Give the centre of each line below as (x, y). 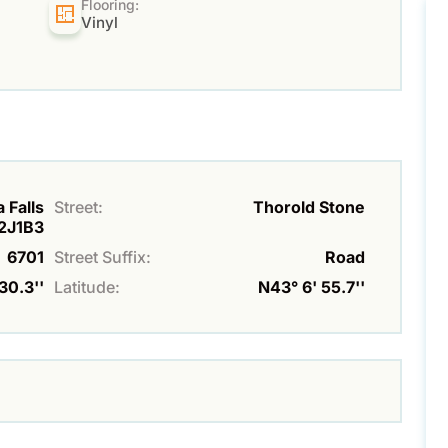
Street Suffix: (102, 257)
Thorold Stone (309, 207)
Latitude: (87, 287)
